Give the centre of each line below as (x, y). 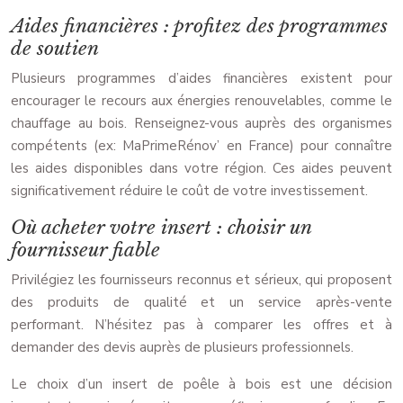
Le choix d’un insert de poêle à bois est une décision (201, 385)
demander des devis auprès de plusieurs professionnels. (182, 348)
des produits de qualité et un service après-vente (201, 303)
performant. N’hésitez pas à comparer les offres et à (201, 325)
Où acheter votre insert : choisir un (161, 228)
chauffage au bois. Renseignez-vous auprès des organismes (201, 124)
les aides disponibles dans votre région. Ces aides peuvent (201, 169)
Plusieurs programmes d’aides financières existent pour (201, 79)
